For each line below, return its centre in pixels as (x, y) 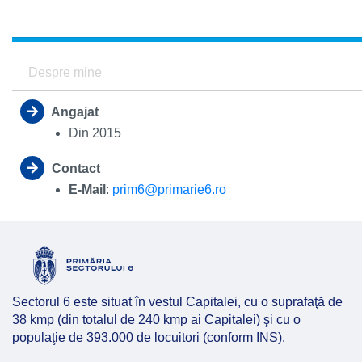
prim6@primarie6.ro (169, 189)
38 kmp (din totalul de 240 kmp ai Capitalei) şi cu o (156, 320)
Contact (74, 168)
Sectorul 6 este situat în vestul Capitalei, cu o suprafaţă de (177, 302)
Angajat (74, 112)
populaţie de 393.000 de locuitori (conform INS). (150, 337)
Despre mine (65, 72)
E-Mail (87, 189)
